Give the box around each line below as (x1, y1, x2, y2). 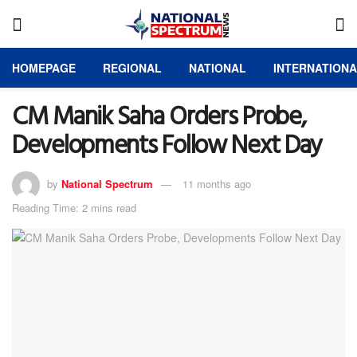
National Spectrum (61, 175, 153, 191)
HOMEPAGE (12, 60, 76, 76)
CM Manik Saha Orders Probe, (12, 97, 306, 138)
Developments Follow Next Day (12, 126, 323, 167)
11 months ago (182, 175, 251, 191)
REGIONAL (103, 60, 162, 76)
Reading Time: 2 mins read (12, 199, 136, 215)
